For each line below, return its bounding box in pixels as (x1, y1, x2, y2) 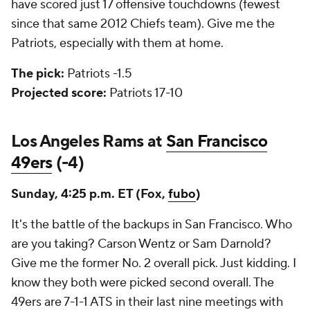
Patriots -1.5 (64, 66, 132, 82)
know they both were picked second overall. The (11, 275, 274, 291)
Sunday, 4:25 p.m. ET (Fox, (11, 186, 168, 202)
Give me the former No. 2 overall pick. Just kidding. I (11, 255, 296, 271)
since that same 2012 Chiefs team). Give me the (11, 16, 275, 32)
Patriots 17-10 (109, 85, 183, 101)
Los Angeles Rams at (11, 131, 166, 152)
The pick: (11, 66, 64, 82)
